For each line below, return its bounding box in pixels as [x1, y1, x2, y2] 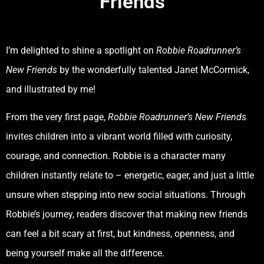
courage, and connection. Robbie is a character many [6, 150, 226, 162]
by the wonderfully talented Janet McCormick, [57, 64, 249, 75]
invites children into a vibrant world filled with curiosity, [6, 131, 232, 143]
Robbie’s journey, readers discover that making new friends [6, 209, 247, 220]
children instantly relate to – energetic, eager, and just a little [6, 170, 254, 181]
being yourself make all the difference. [6, 247, 164, 259]
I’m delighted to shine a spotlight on [6, 44, 156, 56]
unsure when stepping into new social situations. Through [6, 189, 246, 201]
